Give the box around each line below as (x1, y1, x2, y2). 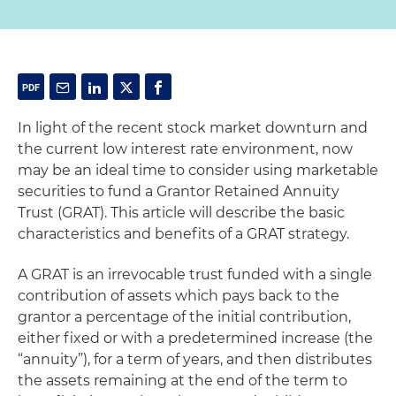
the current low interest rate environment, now (18, 141, 353, 157)
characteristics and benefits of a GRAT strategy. (18, 225, 349, 242)
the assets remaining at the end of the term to (18, 372, 347, 389)
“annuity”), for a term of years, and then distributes (18, 351, 372, 368)
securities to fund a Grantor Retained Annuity (18, 183, 339, 200)
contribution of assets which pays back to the (18, 287, 339, 304)
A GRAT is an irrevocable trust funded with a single (18, 266, 372, 283)
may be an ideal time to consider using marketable (18, 162, 378, 179)
